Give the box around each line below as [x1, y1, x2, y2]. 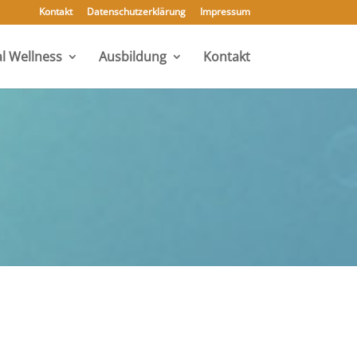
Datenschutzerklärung [86, 5, 186, 18]
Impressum [199, 5, 250, 18]
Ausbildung [98, 48, 167, 65]
